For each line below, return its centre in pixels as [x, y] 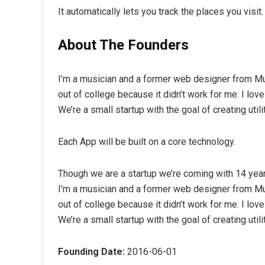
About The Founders [123, 45]
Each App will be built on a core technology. [147, 142]
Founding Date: [91, 252]
